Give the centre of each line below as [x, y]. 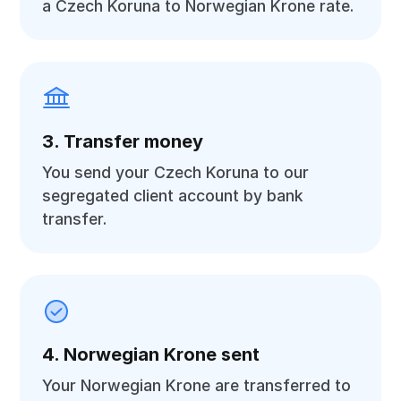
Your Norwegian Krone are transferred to [197, 385]
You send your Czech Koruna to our [176, 172]
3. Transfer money [123, 141]
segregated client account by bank [173, 196]
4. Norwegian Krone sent [151, 354]
